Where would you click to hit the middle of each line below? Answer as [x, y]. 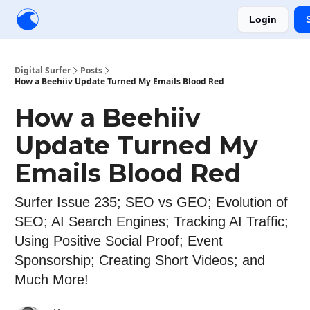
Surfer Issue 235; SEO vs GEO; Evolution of [151, 202]
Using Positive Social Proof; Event [119, 241]
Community [120, 21]
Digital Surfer [43, 70]
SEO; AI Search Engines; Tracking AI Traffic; [152, 221]
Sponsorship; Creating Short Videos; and [140, 260]
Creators [72, 21]
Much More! [52, 280]
